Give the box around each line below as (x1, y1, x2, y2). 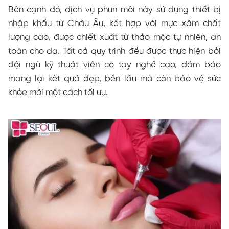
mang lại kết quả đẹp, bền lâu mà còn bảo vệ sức (8, 74, 221, 83)
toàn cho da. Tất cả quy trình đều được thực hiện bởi (8, 46, 221, 56)
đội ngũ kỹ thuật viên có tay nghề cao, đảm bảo (8, 60, 221, 70)
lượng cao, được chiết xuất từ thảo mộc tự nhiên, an (8, 32, 221, 42)
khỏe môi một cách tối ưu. (8, 87, 108, 97)
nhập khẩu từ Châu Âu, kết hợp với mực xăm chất (8, 18, 221, 28)
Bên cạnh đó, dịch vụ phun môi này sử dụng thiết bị (8, 5, 221, 14)
